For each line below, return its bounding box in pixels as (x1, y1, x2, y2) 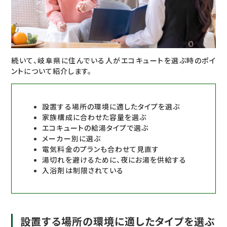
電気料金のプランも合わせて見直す (42, 145, 160, 154)
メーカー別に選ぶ (42, 134, 101, 143)
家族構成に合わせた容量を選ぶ (42, 113, 147, 122)
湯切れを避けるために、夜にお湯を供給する (42, 156, 187, 165)
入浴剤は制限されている (42, 166, 124, 175)
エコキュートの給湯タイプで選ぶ (42, 124, 149, 133)
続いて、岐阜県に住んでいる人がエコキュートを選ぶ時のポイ (11, 56, 216, 65)
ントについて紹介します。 (11, 67, 92, 76)
